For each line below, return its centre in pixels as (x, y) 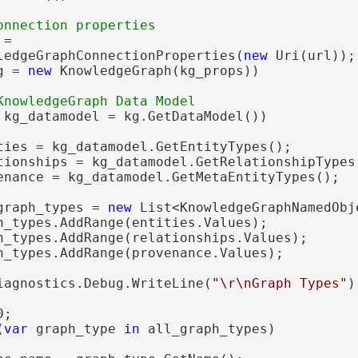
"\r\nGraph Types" (279, 283)
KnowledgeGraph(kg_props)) (155, 70)
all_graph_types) (207, 328)
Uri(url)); (311, 55)
